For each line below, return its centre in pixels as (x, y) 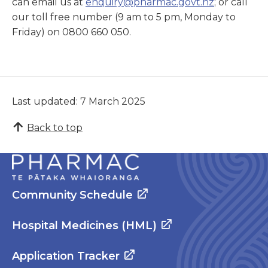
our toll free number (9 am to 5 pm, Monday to (124, 17)
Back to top (55, 127)
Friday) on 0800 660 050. (71, 32)
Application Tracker (66, 256)
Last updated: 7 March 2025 (79, 101)
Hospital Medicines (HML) (84, 226)
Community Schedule (72, 195)
